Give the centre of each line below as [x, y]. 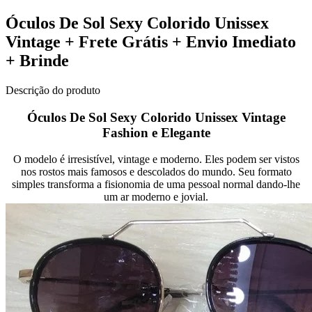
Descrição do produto [53, 90]
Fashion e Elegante [156, 132]
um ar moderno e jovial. [156, 197]
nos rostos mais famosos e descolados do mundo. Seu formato [156, 172]
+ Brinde [37, 60]
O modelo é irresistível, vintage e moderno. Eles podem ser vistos [156, 159]
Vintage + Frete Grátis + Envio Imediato [151, 41]
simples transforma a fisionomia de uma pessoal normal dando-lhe [156, 185]
